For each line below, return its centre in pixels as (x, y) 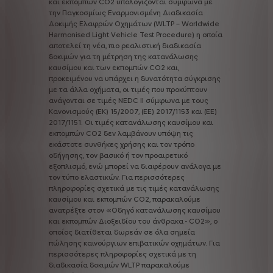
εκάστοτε (66, 144)
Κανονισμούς (71, 111)
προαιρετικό (166, 155)
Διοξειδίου (118, 221)
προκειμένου (71, 78)
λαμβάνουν (137, 133)
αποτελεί (65, 45)
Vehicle (124, 34)
